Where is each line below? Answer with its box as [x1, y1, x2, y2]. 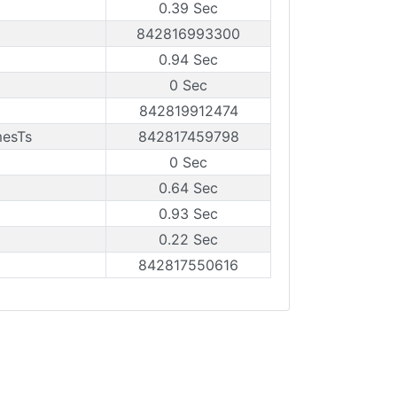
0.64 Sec [159, 179, 218, 197]
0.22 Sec [159, 230, 218, 248]
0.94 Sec [159, 51, 218, 68]
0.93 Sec [159, 205, 218, 222]
